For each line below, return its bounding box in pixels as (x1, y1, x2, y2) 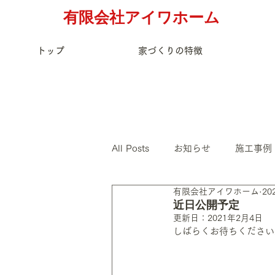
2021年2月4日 (207, 214, 263, 222)
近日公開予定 (173, 199, 239, 211)
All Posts (112, 143, 149, 153)
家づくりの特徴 (137, 46, 203, 55)
